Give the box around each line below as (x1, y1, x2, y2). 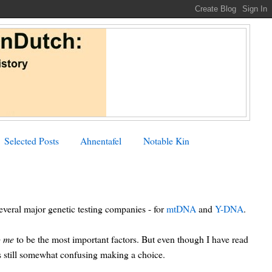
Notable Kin (143, 134, 189, 147)
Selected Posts (4, 134, 59, 147)
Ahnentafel (80, 134, 122, 147)
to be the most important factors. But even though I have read (14, 232, 249, 245)
